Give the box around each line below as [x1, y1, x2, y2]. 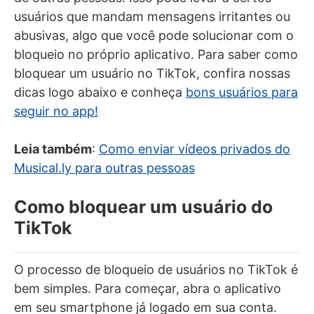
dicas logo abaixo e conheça [14, 85, 186, 100]
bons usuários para [186, 85, 298, 100]
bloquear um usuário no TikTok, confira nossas [14, 66, 290, 81]
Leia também [14, 142, 92, 156]
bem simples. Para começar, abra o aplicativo [14, 281, 281, 296]
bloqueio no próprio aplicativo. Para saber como [14, 47, 298, 62]
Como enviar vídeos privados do [99, 142, 290, 156]
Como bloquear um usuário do [14, 196, 273, 217]
